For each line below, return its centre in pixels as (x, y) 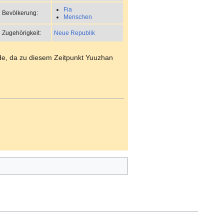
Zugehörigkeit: (21, 32)
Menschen (77, 17)
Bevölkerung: (20, 12)
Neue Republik (74, 32)
